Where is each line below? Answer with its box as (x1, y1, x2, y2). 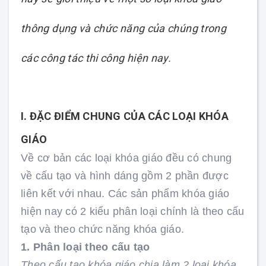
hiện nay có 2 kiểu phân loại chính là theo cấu (21, 205, 245, 217)
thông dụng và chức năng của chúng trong (21, 22, 227, 34)
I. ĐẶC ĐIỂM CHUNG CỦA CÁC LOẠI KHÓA (21, 110, 229, 122)
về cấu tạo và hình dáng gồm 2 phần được (21, 170, 229, 182)
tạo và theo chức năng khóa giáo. (21, 223, 184, 235)
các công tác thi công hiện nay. (21, 52, 172, 64)
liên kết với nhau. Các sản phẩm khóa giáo (21, 188, 230, 199)
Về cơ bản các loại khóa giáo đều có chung (21, 152, 232, 164)
